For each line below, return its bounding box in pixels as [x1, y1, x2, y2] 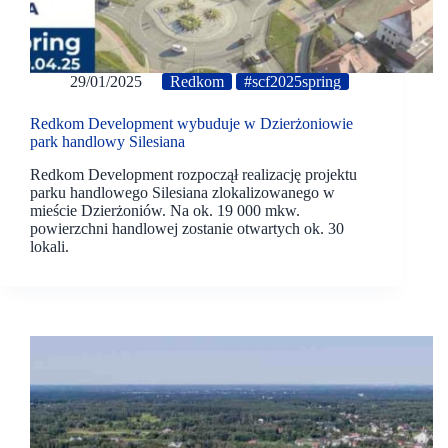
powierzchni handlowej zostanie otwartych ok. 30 [30, 219, 344, 237]
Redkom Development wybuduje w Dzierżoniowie [30, 115, 353, 133]
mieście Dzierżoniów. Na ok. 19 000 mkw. [30, 201, 300, 219]
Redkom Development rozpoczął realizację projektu [30, 165, 357, 183]
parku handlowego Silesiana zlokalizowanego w [30, 183, 335, 201]
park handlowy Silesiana [30, 133, 185, 151]
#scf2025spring [244, 73, 341, 91]
